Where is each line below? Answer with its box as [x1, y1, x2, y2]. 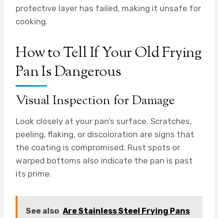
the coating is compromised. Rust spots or [16, 142, 180, 152]
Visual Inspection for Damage [16, 91, 175, 110]
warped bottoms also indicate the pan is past [16, 155, 193, 165]
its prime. [16, 168, 52, 179]
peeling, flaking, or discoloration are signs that [16, 129, 194, 139]
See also [26, 206, 59, 216]
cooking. [16, 16, 48, 26]
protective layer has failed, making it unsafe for [16, 3, 201, 13]
